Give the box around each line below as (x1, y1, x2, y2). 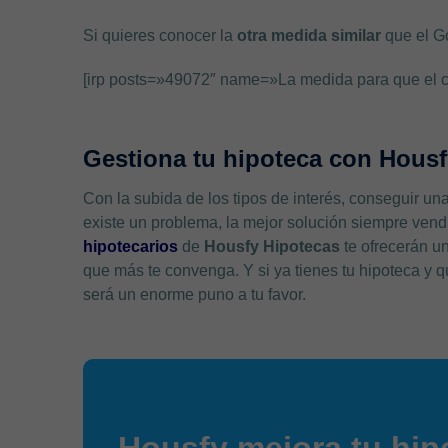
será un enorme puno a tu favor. (83, 285, 311, 303)
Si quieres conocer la (83, 26, 234, 44)
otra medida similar (233, 26, 382, 44)
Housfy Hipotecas (204, 237, 345, 255)
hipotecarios (83, 237, 179, 255)
